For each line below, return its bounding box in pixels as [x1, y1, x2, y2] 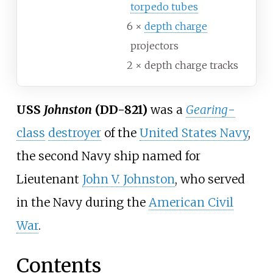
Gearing [185, 102, 228, 118]
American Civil [148, 195, 233, 210]
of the [101, 126, 140, 141]
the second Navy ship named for [16, 149, 200, 164]
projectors [130, 40, 179, 52]
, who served [174, 172, 245, 187]
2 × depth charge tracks [127, 59, 238, 72]
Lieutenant [16, 172, 82, 187]
